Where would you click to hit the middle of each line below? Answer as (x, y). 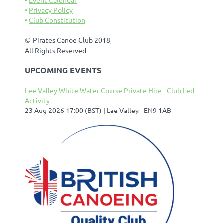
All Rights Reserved (56, 50)
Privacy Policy (51, 10)
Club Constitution (57, 20)
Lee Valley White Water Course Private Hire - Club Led (110, 90)
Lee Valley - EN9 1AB (139, 110)
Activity (37, 100)
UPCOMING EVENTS (63, 70)
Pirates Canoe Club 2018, (72, 40)
